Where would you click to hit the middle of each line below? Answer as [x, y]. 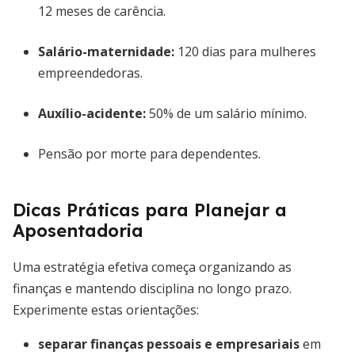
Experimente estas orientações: [106, 310]
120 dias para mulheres [245, 52]
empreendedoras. [90, 73]
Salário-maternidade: [106, 52]
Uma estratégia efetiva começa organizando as [152, 267]
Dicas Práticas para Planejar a [150, 210]
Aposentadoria [78, 231]
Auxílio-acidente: [92, 113]
